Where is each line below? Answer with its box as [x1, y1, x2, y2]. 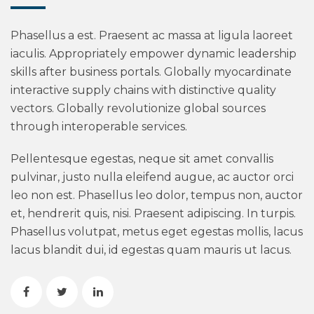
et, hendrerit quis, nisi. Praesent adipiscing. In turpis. [11, 207, 296, 220]
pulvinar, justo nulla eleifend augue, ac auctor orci [11, 170, 294, 184]
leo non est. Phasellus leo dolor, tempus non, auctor [11, 189, 303, 202]
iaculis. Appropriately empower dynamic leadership [11, 47, 296, 60]
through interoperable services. [11, 120, 187, 133]
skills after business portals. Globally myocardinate [11, 65, 292, 78]
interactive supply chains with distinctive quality [11, 83, 276, 97]
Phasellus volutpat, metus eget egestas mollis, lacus [11, 225, 303, 238]
